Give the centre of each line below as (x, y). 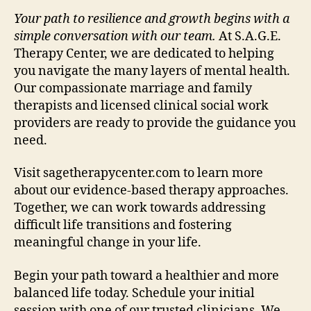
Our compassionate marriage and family (133, 88)
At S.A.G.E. (249, 36)
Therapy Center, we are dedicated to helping (144, 53)
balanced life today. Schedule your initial (134, 293)
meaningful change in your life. (108, 243)
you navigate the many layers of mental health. (152, 71)
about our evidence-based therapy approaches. (151, 191)
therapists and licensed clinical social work (141, 106)
